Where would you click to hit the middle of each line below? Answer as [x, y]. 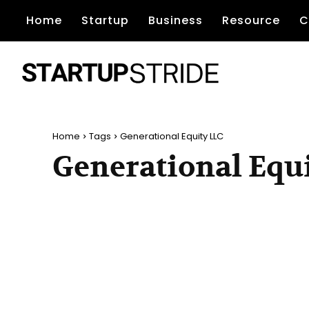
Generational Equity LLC [172, 137]
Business [176, 20]
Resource [251, 20]
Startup [105, 20]
